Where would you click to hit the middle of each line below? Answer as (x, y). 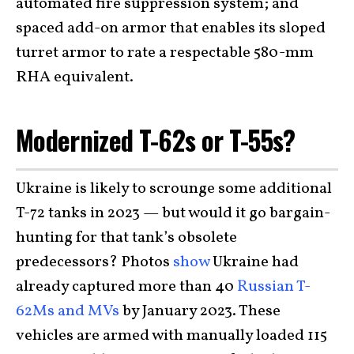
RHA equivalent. (75, 78)
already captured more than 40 (126, 286)
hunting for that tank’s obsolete (126, 237)
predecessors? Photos (94, 262)
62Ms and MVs (68, 311)
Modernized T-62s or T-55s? (156, 140)
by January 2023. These (200, 311)
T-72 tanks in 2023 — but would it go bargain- (173, 213)
